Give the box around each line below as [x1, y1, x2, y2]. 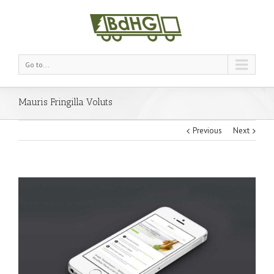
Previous [193, 125, 222, 136]
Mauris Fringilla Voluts [18, 97, 113, 108]
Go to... [25, 60, 50, 69]
